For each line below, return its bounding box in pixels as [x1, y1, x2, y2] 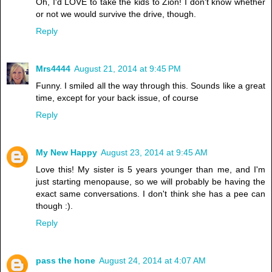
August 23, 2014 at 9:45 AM [101, 147, 208, 157]
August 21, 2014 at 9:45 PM [74, 63, 181, 73]
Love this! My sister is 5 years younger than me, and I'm [36, 164, 265, 174]
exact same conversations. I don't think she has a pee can [36, 188, 265, 199]
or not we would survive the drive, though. [36, 8, 196, 19]
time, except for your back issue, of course [36, 92, 199, 103]
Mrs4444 [36, 63, 70, 73]
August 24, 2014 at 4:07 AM [99, 255, 206, 265]
